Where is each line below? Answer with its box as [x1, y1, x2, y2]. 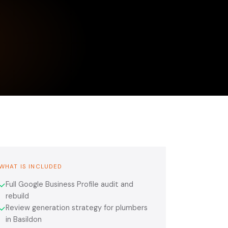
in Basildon [6, 214, 42, 224]
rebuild [6, 191, 29, 201]
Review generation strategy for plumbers [6, 203, 148, 212]
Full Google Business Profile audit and [6, 179, 133, 189]
